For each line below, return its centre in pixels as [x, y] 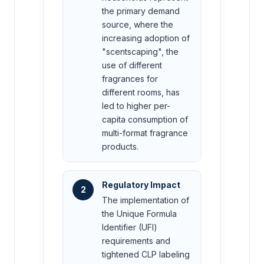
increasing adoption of [146, 38]
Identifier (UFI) [130, 227]
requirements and [136, 241]
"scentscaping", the [140, 52]
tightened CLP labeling [146, 255]
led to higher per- [136, 106]
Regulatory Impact [141, 185]
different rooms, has [141, 93]
